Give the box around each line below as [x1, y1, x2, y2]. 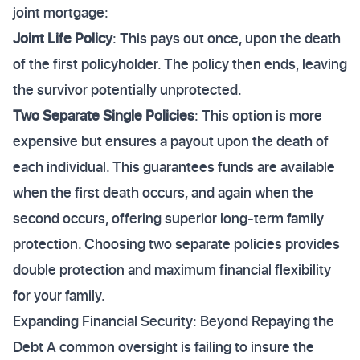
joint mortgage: [13, 2, 108, 22]
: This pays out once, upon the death [112, 28, 341, 48]
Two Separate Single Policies [13, 105, 194, 125]
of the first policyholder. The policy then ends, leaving [13, 54, 347, 74]
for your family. [13, 285, 105, 305]
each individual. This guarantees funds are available [13, 157, 335, 177]
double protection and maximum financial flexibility [13, 260, 331, 280]
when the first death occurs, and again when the [13, 182, 313, 202]
